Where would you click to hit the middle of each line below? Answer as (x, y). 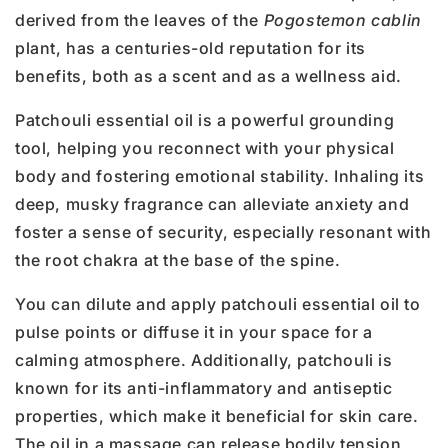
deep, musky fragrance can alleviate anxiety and (212, 204)
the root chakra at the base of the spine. (178, 260)
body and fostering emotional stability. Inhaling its (220, 176)
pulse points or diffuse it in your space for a (194, 332)
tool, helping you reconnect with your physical (205, 148)
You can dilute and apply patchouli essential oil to (218, 304)
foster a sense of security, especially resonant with (223, 232)
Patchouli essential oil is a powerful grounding (205, 120)
